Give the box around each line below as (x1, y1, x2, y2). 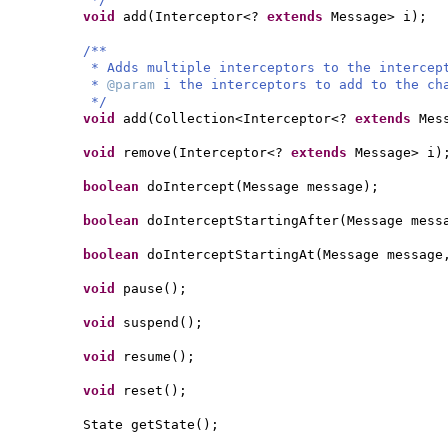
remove (123, 145, 171, 160)
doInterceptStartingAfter (147, 213, 339, 228)
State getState (83, 417, 195, 432)
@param (107, 77, 163, 92)
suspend (123, 315, 179, 330)
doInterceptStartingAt (147, 247, 315, 262)
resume (123, 349, 171, 364)
